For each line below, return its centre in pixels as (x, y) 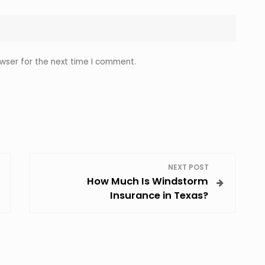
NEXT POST (188, 167)
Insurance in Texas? (159, 196)
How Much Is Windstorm (148, 182)
